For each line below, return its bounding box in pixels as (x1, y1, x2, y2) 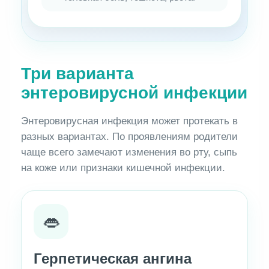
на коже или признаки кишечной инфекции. (21, 162, 226, 174)
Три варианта (21, 64, 134, 83)
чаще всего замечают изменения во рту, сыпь (21, 147, 238, 159)
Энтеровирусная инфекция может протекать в (21, 115, 238, 127)
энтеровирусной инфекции (21, 83, 248, 103)
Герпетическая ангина (34, 250, 192, 267)
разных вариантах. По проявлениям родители (21, 131, 238, 143)
